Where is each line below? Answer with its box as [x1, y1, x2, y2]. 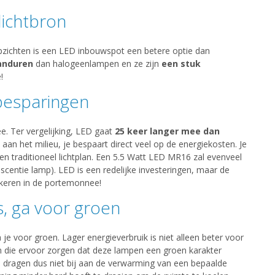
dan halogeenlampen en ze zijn [33, 58, 161, 70]
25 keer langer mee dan [114, 125, 220, 137]
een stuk [161, 58, 201, 70]
